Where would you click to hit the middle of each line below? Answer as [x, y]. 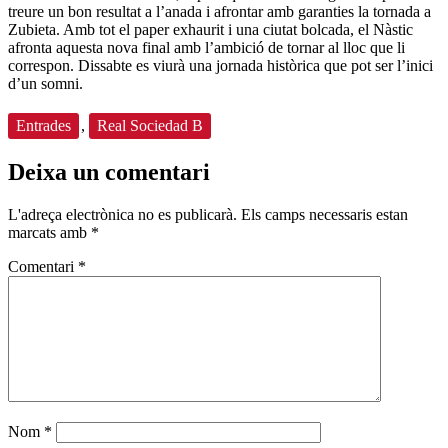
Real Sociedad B [150, 125]
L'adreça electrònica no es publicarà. [122, 214]
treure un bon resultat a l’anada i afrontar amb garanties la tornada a [219, 11]
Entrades [43, 125]
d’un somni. [45, 83]
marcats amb [49, 232]
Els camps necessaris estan [324, 214]
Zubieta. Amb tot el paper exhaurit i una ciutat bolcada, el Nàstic [210, 29]
